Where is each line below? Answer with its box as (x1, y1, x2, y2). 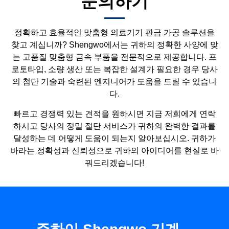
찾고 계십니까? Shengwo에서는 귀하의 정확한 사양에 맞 (11, 40, 218, 50)
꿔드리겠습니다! (85, 158, 144, 167)
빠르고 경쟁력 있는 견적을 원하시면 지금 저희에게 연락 (13, 109, 216, 118)
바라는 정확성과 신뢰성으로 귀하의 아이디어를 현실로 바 (10, 146, 219, 155)
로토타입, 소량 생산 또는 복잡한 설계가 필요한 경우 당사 (11, 65, 218, 74)
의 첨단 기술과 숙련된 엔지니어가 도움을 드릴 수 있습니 (12, 77, 217, 86)
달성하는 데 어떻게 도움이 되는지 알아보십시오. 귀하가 (13, 133, 216, 143)
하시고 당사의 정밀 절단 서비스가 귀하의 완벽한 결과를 (13, 121, 216, 130)
